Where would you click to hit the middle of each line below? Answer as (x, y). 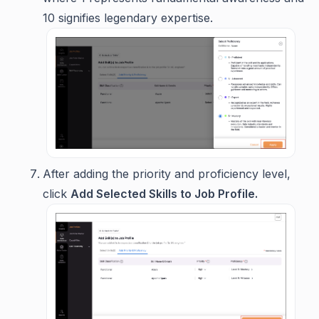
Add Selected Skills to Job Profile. (164, 194)
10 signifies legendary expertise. (128, 18)
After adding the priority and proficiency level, (167, 174)
